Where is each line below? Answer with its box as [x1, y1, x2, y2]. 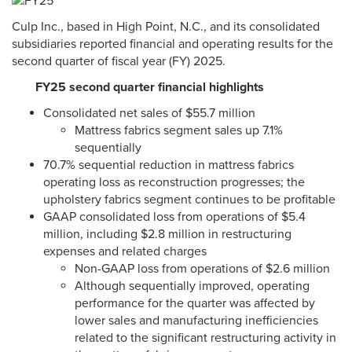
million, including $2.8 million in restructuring [43, 226, 291, 243]
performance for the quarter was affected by [75, 295, 315, 312]
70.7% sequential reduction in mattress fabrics [43, 157, 294, 174]
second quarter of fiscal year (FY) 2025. [12, 53, 225, 70]
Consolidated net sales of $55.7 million [43, 105, 255, 122]
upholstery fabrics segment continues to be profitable [43, 192, 335, 208]
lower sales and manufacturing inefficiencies [75, 313, 318, 329]
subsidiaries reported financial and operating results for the [12, 36, 333, 53]
